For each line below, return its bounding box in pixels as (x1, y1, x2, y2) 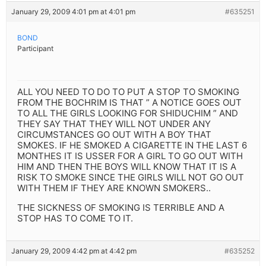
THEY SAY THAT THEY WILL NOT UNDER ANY (17, 118, 211, 130)
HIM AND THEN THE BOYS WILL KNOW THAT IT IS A (17, 161, 236, 173)
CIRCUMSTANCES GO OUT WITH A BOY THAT (17, 129, 211, 141)
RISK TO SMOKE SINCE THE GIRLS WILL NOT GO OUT (17, 172, 244, 183)
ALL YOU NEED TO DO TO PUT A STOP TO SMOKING (17, 86, 239, 98)
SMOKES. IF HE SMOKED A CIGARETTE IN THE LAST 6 (17, 140, 247, 151)
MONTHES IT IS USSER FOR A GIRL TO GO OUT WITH (17, 150, 243, 162)
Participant (17, 44, 53, 53)
